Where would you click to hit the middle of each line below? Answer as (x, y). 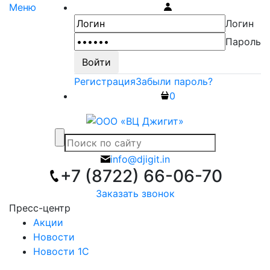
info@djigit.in (140, 159)
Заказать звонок (135, 193)
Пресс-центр (40, 208)
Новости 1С (61, 251)
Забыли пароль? (174, 81)
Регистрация (105, 81)
